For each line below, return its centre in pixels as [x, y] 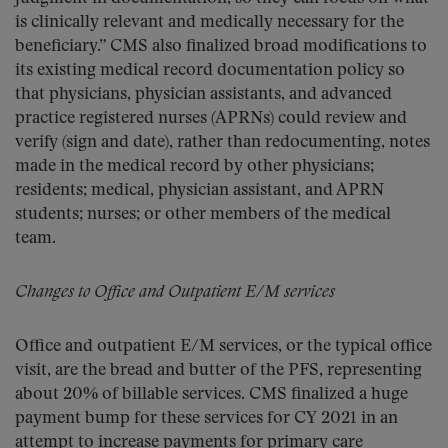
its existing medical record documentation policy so [210, 70]
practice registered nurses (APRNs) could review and [211, 118]
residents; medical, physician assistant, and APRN [199, 190]
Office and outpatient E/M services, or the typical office [223, 346]
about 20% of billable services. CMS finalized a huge [211, 394]
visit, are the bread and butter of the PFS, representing [218, 370]
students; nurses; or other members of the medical [203, 214]
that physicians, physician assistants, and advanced [203, 94]
